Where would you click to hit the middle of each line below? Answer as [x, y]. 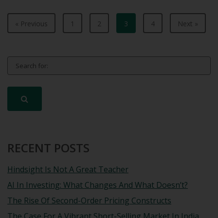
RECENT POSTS [48, 147]
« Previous [31, 23]
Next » [188, 23]
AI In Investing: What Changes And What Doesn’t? [98, 185]
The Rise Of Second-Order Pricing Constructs [89, 200]
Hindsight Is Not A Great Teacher [68, 169]
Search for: [25, 61]
